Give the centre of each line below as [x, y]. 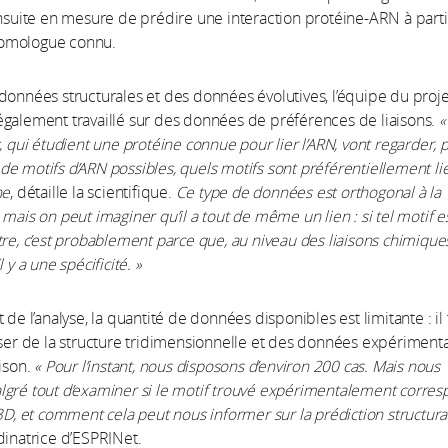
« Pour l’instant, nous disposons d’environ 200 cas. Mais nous [237, 366]
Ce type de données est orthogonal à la [308, 192]
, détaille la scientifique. [93, 192]
